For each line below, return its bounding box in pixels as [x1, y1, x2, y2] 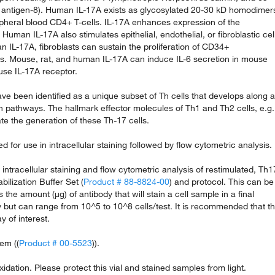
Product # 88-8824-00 [83, 176, 169, 187]
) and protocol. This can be [169, 176, 274, 187]
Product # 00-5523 [19, 238, 92, 249]
